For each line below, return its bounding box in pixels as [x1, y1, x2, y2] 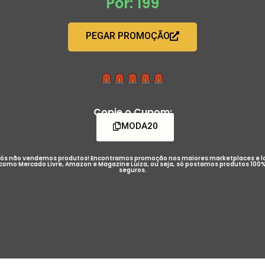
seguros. [118, 165, 147, 174]
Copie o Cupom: [93, 105, 172, 119]
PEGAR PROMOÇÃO [86, 30, 170, 41]
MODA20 [121, 120, 158, 131]
